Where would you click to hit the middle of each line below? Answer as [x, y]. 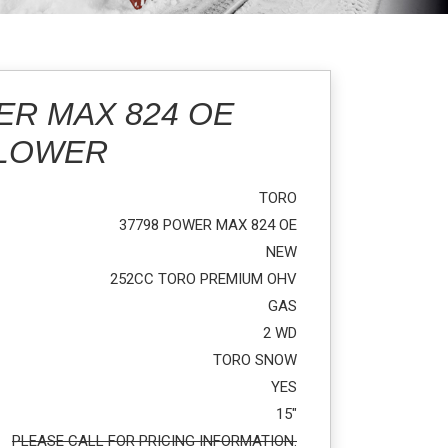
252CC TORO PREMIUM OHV [203, 279]
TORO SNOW [254, 360]
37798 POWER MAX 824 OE [207, 225]
